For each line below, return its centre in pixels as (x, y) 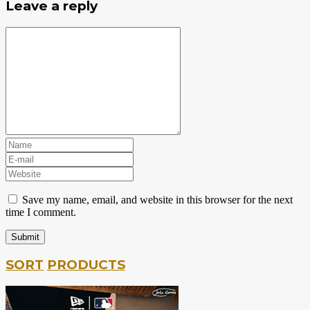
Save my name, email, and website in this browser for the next (157, 199)
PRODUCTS (86, 265)
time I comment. (41, 212)
